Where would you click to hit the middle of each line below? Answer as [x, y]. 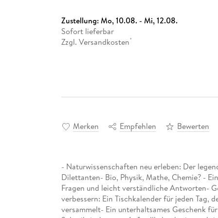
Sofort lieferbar [87, 31]
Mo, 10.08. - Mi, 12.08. [139, 20]
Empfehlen [138, 126]
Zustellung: [81, 20]
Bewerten [193, 126]
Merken [86, 126]
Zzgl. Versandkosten [95, 42]
